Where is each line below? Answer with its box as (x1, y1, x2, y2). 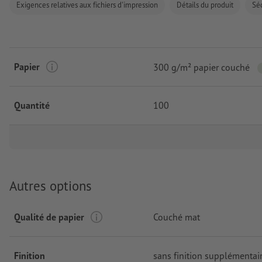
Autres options (9, 177, 92, 195)
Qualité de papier (14, 211, 84, 223)
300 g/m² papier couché (153, 61, 250, 73)
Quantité (14, 99, 50, 112)
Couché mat (153, 211, 200, 223)
